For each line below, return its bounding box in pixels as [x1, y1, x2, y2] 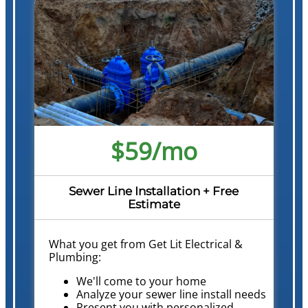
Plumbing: [48, 250, 101, 265]
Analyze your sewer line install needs [76, 287, 266, 302]
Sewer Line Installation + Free [69, 184, 239, 198]
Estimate [127, 197, 180, 211]
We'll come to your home [76, 274, 206, 289]
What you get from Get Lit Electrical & [48, 236, 243, 252]
